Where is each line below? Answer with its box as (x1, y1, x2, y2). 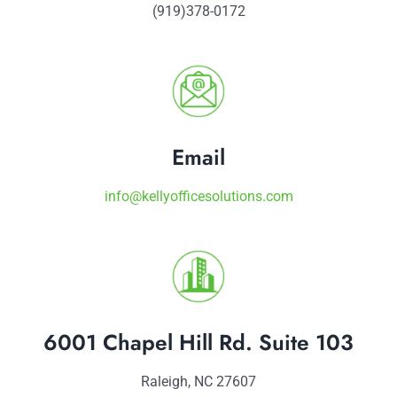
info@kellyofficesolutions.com (104, 187, 293, 205)
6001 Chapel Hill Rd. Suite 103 (43, 326, 354, 358)
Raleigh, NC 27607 (141, 372, 256, 390)
